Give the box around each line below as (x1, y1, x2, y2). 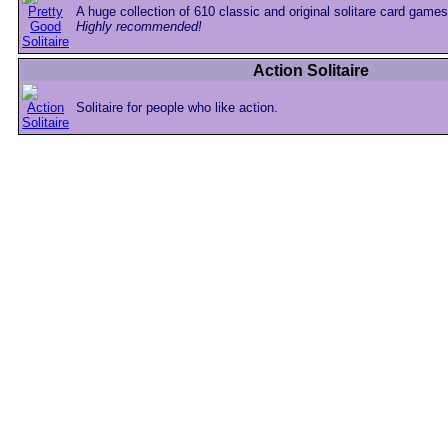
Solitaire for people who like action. (76, 100, 278, 116)
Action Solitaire (252, 62, 369, 80)
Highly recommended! (76, 19, 202, 35)
